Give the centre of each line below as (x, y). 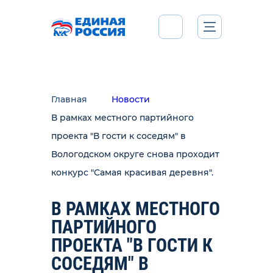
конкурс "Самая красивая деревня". (132, 172)
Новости (131, 99)
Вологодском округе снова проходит (135, 154)
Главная (69, 99)
